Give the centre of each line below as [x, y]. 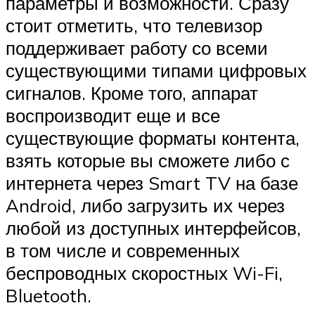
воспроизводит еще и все [113, 116]
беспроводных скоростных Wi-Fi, [144, 273]
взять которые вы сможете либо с [148, 161]
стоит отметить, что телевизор [134, 26]
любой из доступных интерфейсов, [153, 228]
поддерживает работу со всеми [137, 48]
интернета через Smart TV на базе [152, 183]
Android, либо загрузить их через [145, 206]
